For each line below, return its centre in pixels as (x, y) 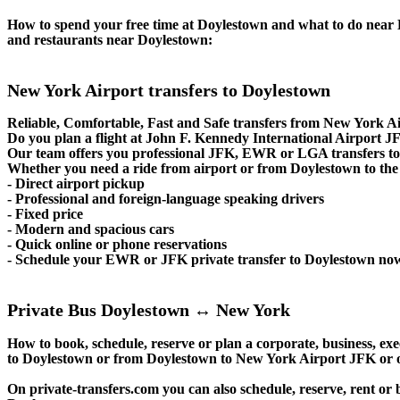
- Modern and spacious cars (91, 229)
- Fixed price (45, 214)
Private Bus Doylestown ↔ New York (149, 310)
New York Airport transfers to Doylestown (169, 90)
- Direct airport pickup (76, 184)
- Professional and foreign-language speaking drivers (166, 199)
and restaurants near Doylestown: (110, 39)
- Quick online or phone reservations (117, 245)
